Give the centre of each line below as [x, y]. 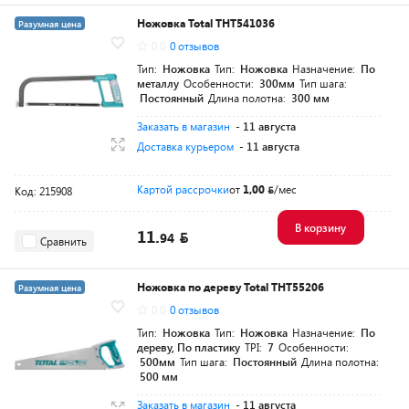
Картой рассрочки [183, 189]
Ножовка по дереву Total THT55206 [231, 287]
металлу [158, 84]
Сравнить [63, 241]
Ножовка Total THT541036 [206, 23]
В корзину [320, 228]
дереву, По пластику [189, 347]
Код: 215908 [43, 191]
